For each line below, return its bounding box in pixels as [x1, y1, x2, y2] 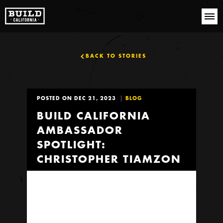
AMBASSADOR [37, 123, 123, 136]
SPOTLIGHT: [37, 138, 106, 151]
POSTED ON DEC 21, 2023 [37, 95, 116, 102]
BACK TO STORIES [85, 53, 146, 59]
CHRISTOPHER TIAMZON [37, 152, 181, 165]
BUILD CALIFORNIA [37, 109, 150, 122]
